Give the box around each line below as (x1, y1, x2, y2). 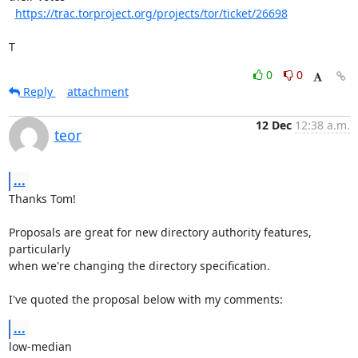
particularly (8, 241, 70, 257)
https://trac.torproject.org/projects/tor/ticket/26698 (14, 6, 288, 21)
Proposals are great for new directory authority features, (8, 225, 312, 240)
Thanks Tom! (8, 191, 76, 206)
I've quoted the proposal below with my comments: (8, 292, 283, 307)
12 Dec (255, 117, 292, 133)
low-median (8, 339, 72, 354)
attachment (66, 84, 129, 99)
